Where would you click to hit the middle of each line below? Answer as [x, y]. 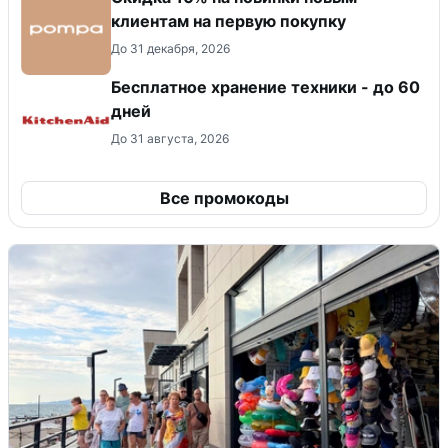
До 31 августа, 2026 [170, 139]
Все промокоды [224, 198]
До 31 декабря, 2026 [170, 49]
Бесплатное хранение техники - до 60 [265, 87]
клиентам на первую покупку [228, 21]
